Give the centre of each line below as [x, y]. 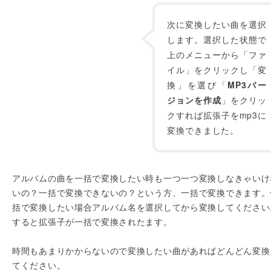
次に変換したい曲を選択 [217, 24]
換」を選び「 [198, 85]
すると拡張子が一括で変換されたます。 [92, 221]
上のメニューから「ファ [217, 54]
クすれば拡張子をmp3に [217, 115]
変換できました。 [203, 130]
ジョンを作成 [194, 100]
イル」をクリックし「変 [217, 70]
